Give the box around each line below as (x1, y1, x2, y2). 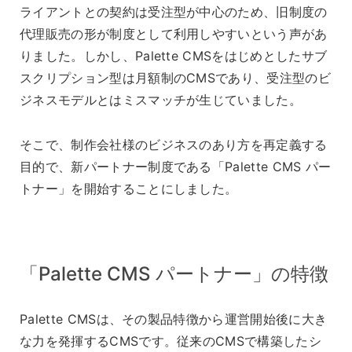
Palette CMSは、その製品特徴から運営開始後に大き (20, 311, 328, 328)
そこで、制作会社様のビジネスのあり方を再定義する (20, 136, 328, 152)
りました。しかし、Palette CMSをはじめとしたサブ (20, 47, 328, 64)
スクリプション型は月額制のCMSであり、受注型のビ (20, 69, 332, 86)
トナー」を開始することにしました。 (20, 180, 238, 196)
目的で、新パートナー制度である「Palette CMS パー (20, 158, 332, 174)
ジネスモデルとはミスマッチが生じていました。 (20, 91, 302, 108)
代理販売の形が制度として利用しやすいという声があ (20, 25, 328, 42)
